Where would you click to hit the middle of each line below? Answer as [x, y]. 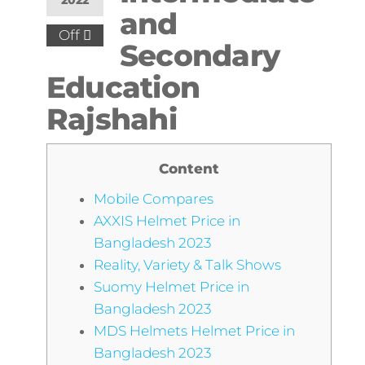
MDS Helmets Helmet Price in [194, 331]
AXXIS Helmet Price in [167, 221]
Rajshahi [112, 119]
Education [123, 87]
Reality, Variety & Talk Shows [187, 265]
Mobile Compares [153, 199]
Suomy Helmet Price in [171, 287]
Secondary [200, 55]
